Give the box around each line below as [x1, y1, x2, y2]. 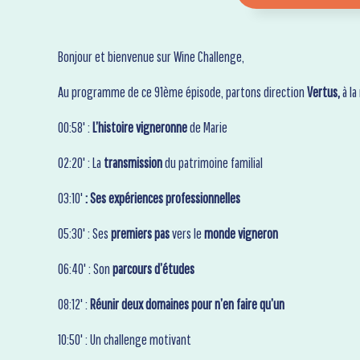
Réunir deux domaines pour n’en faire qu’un [90, 296, 284, 313]
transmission [104, 154, 162, 172]
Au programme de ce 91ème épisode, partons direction [58, 84, 307, 101]
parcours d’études [110, 260, 194, 278]
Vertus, [307, 84, 342, 101]
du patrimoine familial [162, 154, 263, 172]
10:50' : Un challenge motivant [58, 331, 191, 349]
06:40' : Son [58, 260, 110, 278]
